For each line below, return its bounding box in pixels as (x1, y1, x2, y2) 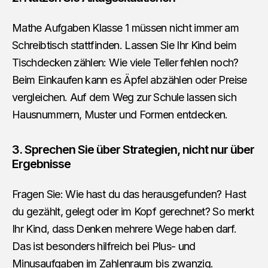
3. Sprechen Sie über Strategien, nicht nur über (12, 142, 254, 157)
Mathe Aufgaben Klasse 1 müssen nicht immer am (12, 22, 239, 35)
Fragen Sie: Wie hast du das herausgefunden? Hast (12, 188, 246, 201)
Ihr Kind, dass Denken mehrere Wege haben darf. (12, 223, 237, 236)
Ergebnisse (12, 157, 71, 172)
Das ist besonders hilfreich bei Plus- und (12, 240, 196, 253)
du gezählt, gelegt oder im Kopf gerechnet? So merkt (12, 205, 254, 218)
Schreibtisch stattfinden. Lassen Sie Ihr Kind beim (12, 39, 236, 52)
